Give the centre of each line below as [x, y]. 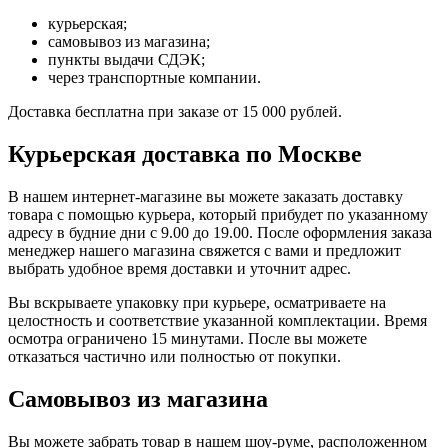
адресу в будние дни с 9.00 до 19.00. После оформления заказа [220, 233]
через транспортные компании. [154, 78]
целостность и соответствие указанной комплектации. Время [217, 321]
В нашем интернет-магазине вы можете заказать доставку [205, 197]
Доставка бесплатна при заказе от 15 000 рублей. [175, 112]
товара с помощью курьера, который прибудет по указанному [218, 215]
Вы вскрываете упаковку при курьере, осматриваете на [197, 303]
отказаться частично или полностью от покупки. [174, 357]
